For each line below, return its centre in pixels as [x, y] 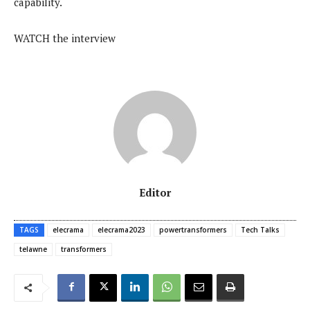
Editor [155, 192]
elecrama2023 [121, 229]
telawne [33, 249]
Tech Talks [260, 229]
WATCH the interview [65, 38]
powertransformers [193, 229]
